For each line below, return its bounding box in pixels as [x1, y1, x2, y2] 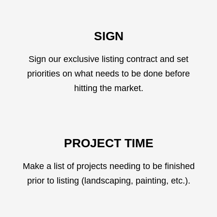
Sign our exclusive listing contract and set [29, 54, 188, 64]
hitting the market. [74, 83, 143, 93]
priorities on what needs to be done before [27, 69, 190, 78]
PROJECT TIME [63, 136, 154, 150]
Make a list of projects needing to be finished [22, 161, 195, 171]
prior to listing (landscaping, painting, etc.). [27, 176, 190, 186]
